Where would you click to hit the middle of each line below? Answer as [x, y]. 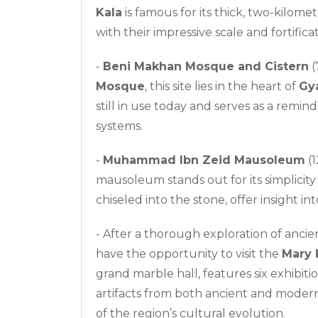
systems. [119, 126]
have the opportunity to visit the [189, 253]
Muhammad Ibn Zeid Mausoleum [204, 160]
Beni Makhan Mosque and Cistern [206, 66]
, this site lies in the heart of [222, 86]
